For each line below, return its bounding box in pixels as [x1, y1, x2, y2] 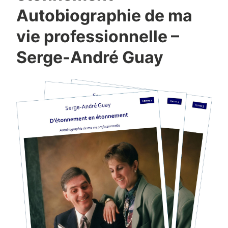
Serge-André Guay [16, 47, 163, 68]
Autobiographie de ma [16, 6, 192, 26]
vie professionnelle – [16, 26, 179, 47]
